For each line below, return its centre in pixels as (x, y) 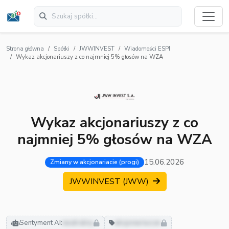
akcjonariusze (138, 223)
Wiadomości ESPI (147, 49)
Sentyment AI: (41, 223)
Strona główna (25, 49)
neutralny (78, 223)
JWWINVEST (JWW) (110, 182)
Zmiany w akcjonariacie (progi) (95, 162)
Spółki (62, 49)
